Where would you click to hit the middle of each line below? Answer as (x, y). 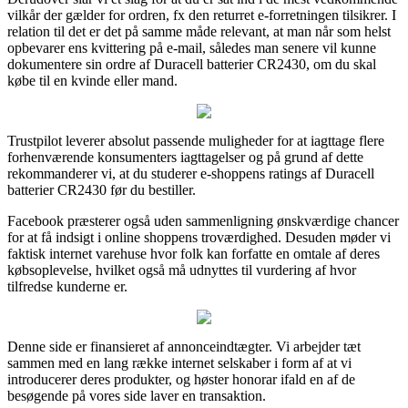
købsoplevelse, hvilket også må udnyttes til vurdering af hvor (182, 270)
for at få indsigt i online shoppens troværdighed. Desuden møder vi (199, 237)
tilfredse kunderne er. (67, 286)
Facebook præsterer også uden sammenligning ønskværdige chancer (203, 220)
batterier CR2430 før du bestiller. (102, 189)
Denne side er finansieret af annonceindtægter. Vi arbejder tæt (184, 346)
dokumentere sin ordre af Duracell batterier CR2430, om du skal (192, 64)
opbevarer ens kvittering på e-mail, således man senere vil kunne (192, 47)
